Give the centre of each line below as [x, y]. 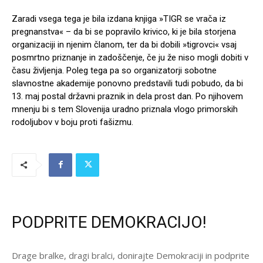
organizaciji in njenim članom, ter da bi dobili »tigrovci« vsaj [124, 44]
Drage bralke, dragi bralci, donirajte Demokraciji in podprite [131, 255]
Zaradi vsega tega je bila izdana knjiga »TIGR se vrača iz [119, 18]
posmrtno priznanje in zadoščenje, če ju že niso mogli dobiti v [130, 57]
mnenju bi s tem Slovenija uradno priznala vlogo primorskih [125, 109]
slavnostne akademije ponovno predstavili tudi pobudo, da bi [127, 83]
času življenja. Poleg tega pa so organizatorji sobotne [114, 70]
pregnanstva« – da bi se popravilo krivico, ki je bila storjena [124, 31]
